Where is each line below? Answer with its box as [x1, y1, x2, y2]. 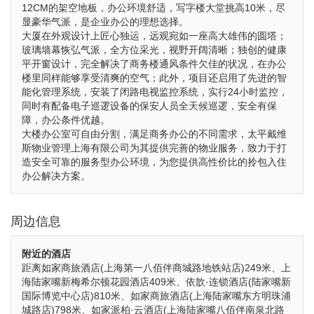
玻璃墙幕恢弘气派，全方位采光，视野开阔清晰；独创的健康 [22, 44, 287, 55]
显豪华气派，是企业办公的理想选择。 [22, 16, 189, 27]
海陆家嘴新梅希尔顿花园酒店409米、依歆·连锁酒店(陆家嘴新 [22, 276, 291, 287]
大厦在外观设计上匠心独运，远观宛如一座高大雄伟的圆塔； [22, 30, 287, 41]
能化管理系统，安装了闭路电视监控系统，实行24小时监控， [22, 86, 288, 97]
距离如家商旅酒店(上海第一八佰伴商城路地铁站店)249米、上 [22, 262, 291, 273]
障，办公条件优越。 [22, 114, 110, 125]
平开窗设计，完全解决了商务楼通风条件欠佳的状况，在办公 [22, 58, 287, 69]
